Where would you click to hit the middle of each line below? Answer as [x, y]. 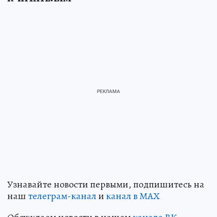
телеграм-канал [62, 196]
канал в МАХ [133, 196]
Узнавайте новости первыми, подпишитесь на [106, 185]
